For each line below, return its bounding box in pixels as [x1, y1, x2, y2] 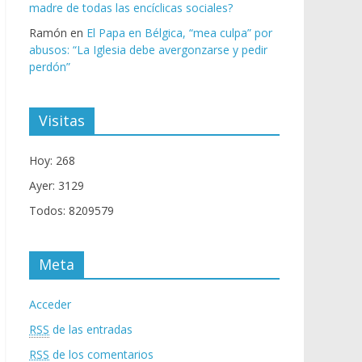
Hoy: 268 [29, 153, 75, 169]
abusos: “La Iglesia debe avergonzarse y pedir [29, 42, 267, 58]
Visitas [39, 111, 85, 131]
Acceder [29, 297, 71, 313]
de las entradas [49, 322, 133, 338]
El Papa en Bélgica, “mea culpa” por [86, 25, 272, 41]
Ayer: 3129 [29, 178, 84, 194]
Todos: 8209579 [29, 203, 114, 219]
